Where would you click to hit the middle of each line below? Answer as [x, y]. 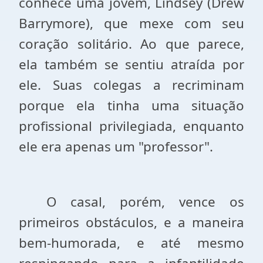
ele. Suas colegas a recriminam [131, 85]
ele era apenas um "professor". [116, 146]
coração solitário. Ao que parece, [131, 44]
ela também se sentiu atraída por [131, 64]
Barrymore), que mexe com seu [131, 23]
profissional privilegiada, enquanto [131, 126]
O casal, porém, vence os [145, 202]
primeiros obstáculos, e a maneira [131, 222]
